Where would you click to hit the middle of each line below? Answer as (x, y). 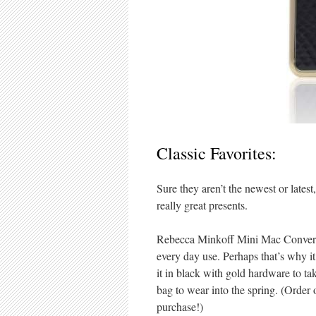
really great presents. (202, 205)
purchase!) (180, 306)
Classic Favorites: (217, 153)
